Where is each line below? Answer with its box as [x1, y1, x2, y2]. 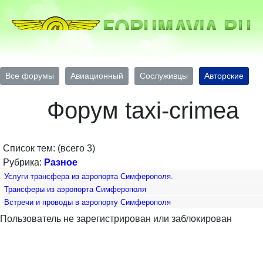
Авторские [204, 71, 244, 80]
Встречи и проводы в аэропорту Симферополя [4, 198, 171, 207]
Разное [44, 157, 77, 167]
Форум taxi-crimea [47, 97, 239, 123]
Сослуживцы [140, 71, 188, 80]
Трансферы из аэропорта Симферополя [4, 185, 146, 194]
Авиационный [70, 71, 123, 80]
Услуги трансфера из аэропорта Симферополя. [4, 172, 173, 181]
